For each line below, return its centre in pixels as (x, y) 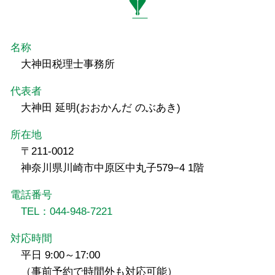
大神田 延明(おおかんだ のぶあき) (101, 108)
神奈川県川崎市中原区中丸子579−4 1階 (112, 168)
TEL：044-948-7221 (67, 212)
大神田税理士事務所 (68, 64)
